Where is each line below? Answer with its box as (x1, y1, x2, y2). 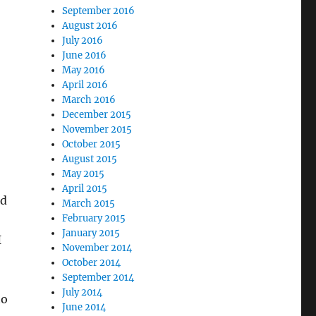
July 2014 (62, 286, 103, 298)
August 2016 (62, 20, 119, 32)
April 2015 (62, 183, 108, 195)
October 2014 (62, 257, 121, 269)
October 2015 (62, 138, 121, 150)
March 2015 (62, 197, 116, 209)
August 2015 (62, 153, 118, 165)
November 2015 (62, 123, 133, 135)
